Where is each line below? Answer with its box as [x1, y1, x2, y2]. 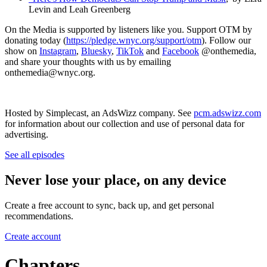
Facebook [162, 45, 199, 56]
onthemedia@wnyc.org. [5, 67, 95, 77]
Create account [5, 231, 61, 241]
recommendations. [5, 210, 73, 221]
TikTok [116, 45, 144, 56]
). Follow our [201, 35, 251, 45]
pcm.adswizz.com [194, 107, 261, 118]
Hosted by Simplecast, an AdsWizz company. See [5, 107, 194, 118]
